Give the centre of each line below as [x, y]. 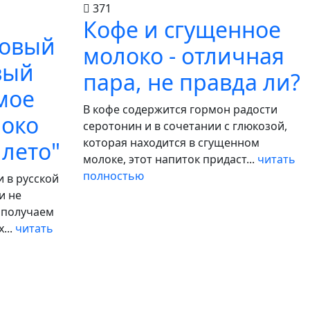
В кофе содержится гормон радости [180, 109]
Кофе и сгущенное [182, 29]
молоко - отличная [184, 56]
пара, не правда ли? [192, 82]
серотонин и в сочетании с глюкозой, [185, 126]
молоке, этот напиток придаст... [170, 159]
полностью [113, 176]
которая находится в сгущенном [171, 143]
